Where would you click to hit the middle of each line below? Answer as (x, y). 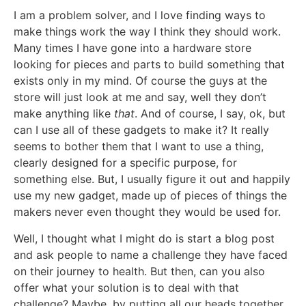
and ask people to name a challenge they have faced (151, 254)
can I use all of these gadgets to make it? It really (141, 130)
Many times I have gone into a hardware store (133, 48)
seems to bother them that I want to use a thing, (139, 147)
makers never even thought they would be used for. (147, 212)
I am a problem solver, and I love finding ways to (140, 15)
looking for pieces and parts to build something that (149, 65)
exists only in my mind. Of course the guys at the (140, 81)
